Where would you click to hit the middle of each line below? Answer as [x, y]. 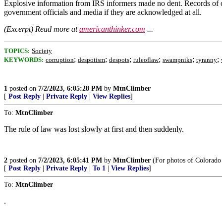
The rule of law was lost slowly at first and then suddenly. [94, 129]
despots [119, 60]
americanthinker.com [112, 29]
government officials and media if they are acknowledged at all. [103, 12]
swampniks [177, 60]
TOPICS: [17, 51]
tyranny [207, 60]
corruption [60, 60]
